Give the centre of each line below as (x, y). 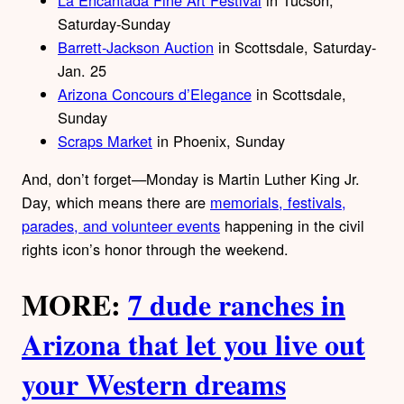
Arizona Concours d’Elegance (155, 93)
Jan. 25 (82, 70)
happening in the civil (292, 226)
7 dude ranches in (237, 304)
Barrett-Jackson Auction (136, 46)
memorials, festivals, (278, 202)
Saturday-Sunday (114, 23)
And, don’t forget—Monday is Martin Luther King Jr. (191, 179)
